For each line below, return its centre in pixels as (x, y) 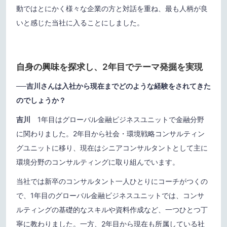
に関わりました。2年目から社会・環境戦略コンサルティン (110, 134)
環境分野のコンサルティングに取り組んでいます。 (98, 162)
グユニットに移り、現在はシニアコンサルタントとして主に (112, 148)
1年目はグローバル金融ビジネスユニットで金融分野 (117, 120)
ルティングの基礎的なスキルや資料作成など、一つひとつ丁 (112, 210)
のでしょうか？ (41, 100)
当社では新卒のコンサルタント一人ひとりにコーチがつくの (112, 181)
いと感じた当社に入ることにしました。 (80, 23)
